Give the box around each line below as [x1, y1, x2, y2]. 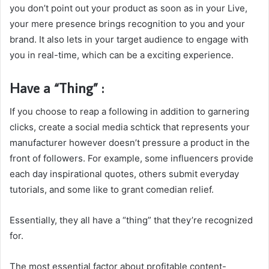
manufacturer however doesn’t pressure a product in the [10, 137, 250, 148]
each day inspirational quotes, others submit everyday [10, 168, 239, 180]
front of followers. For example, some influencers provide [10, 153, 253, 164]
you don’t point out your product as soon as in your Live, [10, 2, 247, 14]
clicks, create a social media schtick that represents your [10, 121, 250, 133]
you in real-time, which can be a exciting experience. [10, 49, 234, 61]
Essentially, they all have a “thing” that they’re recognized [10, 214, 253, 226]
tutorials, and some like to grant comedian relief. [10, 184, 214, 195]
